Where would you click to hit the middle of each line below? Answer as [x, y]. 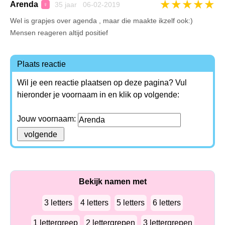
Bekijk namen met [113, 182]
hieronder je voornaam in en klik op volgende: [98, 95]
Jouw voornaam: [47, 119]
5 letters [131, 203]
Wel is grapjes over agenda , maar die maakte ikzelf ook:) [101, 21]
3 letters [58, 203]
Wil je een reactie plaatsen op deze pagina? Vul [102, 83]
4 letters [94, 203]
